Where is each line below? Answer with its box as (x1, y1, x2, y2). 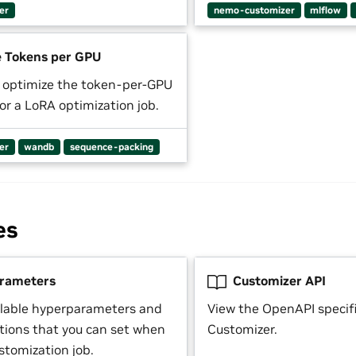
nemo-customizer (213, 4, 295, 17)
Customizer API (230, 272, 326, 288)
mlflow (310, 4, 342, 17)
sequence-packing (69, 141, 153, 153)
